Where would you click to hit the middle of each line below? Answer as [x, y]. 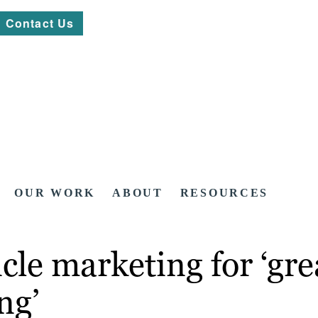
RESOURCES [224, 193]
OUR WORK [55, 193]
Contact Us [40, 23]
